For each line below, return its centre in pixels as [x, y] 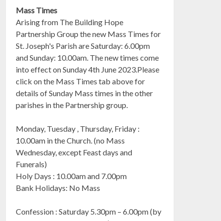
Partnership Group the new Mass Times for [89, 34]
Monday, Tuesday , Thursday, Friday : [78, 129]
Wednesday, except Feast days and [74, 152]
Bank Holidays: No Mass [58, 188]
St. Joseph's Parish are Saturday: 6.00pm [83, 46]
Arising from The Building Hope [70, 22]
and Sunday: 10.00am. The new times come [88, 57]
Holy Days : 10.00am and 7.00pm [72, 176]
